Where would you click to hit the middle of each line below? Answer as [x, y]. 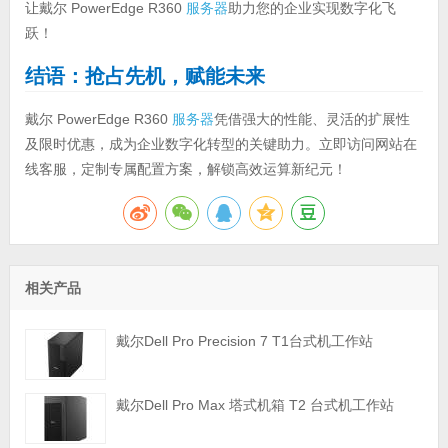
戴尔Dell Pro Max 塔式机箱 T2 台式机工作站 [254, 404]
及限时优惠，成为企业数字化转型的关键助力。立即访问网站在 [220, 143]
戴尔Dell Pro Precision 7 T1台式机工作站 [244, 340]
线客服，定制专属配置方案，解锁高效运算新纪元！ [185, 168]
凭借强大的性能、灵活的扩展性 [311, 118]
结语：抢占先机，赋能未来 [144, 75]
